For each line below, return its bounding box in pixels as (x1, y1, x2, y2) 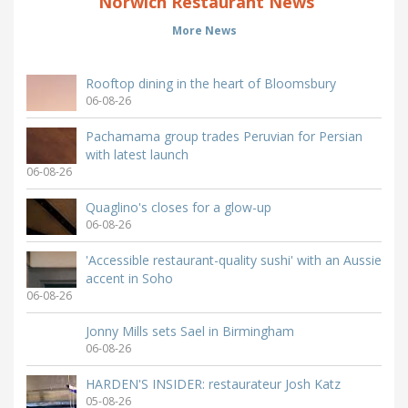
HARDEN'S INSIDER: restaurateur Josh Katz (86, 374, 341, 393)
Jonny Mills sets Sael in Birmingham (86, 321, 294, 340)
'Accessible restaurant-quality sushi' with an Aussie (86, 250, 382, 269)
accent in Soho (86, 269, 173, 287)
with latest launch (86, 145, 189, 163)
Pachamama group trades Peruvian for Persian (86, 127, 362, 145)
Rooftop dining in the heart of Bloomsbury (86, 74, 336, 92)
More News (171, 22, 237, 38)
